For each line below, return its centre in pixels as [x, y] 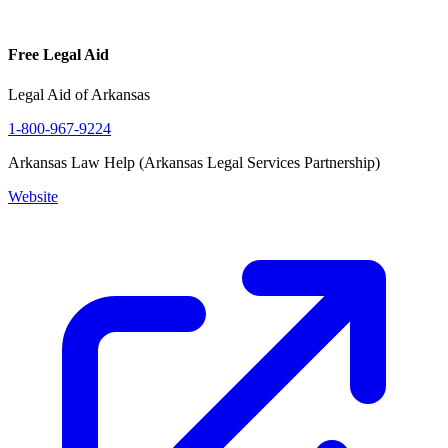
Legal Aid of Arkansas [79, 94]
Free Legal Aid [58, 55]
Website [33, 196]
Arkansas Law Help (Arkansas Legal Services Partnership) [194, 162]
